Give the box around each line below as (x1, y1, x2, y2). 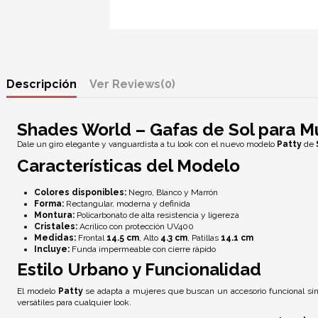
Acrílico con (77, 221, 125, 232)
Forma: (34, 199, 64, 209)
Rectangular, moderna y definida (64, 199, 190, 209)
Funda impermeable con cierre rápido (70, 244, 216, 255)
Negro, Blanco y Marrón (126, 187, 218, 198)
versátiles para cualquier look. (17, 297, 131, 308)
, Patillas (187, 233, 221, 243)
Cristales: (34, 221, 77, 232)
